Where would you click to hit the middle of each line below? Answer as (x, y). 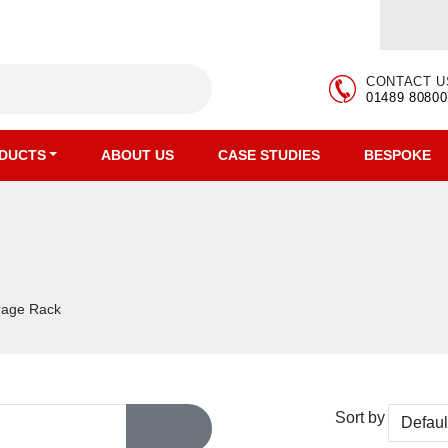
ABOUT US (138, 155)
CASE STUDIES (269, 155)
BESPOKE (398, 155)
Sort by (360, 417)
